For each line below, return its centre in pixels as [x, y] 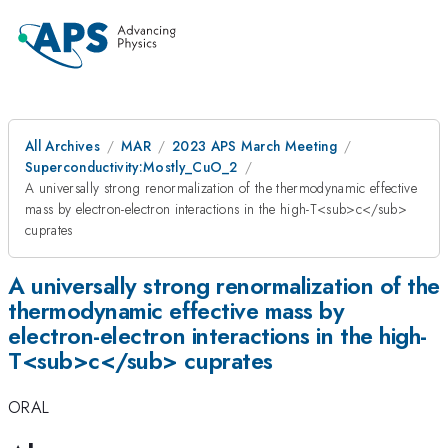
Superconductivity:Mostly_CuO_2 [131, 167]
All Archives [62, 146]
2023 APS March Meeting [254, 146]
